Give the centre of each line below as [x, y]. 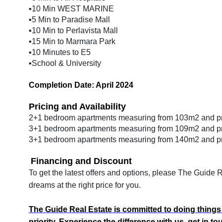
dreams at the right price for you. [85, 185]
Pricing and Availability [79, 107]
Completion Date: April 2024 [81, 85]
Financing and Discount [83, 161]
